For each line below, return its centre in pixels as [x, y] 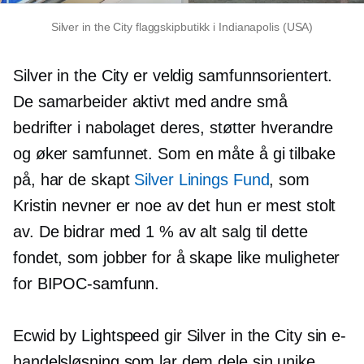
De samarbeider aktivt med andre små [150, 102]
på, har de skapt [74, 180]
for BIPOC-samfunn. [87, 284]
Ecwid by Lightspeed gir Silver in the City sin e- [180, 336]
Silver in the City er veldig [106, 76]
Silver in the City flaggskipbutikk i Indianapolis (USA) [182, 27]
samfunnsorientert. [266, 76]
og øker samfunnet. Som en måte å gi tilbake [174, 154]
